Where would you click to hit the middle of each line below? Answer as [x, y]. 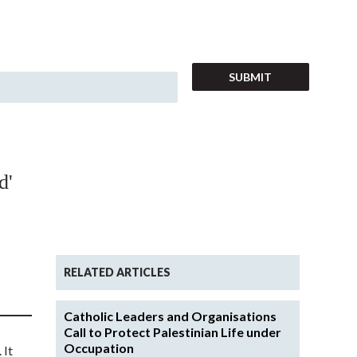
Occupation [99, 347]
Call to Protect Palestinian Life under [173, 331]
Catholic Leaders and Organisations [170, 316]
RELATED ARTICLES [117, 272]
